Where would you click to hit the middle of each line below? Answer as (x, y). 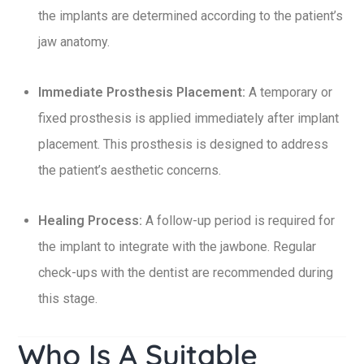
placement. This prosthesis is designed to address (183, 144)
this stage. (68, 299)
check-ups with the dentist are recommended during (186, 273)
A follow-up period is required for (238, 221)
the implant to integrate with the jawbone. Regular (177, 247)
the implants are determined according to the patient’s (191, 16)
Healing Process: (90, 221)
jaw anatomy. (74, 42)
